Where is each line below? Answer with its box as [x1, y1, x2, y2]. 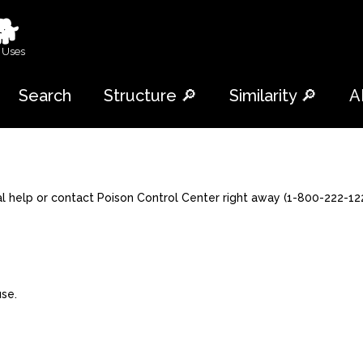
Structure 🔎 [104, 86, 197, 105]
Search [19, 86, 71, 105]
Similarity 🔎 [229, 86, 317, 105]
